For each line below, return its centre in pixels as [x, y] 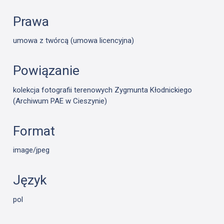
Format [34, 131]
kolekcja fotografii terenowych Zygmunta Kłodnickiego [103, 90]
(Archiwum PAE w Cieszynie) [60, 101]
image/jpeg [31, 150]
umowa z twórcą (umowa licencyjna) [74, 41]
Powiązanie [46, 71]
